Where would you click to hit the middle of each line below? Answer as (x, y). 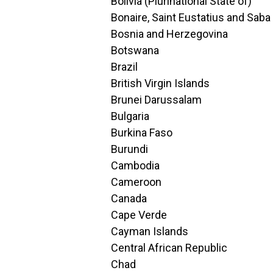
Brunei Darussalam (156, 100)
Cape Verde (139, 215)
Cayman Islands (150, 231)
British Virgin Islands (160, 83)
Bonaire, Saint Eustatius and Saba (191, 17)
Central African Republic (169, 248)
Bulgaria (130, 116)
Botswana (135, 50)
